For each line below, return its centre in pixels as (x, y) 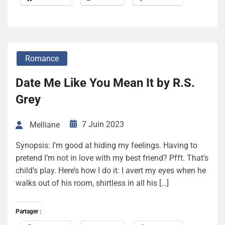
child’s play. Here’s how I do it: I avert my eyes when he (111, 171)
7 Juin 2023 (103, 124)
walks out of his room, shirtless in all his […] (92, 183)
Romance (42, 58)
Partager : (28, 212)
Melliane (45, 125)
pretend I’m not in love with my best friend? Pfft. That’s (112, 158)
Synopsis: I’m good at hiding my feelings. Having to (106, 146)
